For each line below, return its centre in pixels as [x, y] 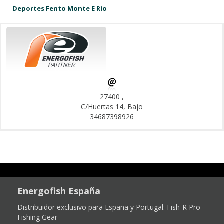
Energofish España [59, 191]
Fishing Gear [37, 217]
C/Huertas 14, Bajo [112, 107]
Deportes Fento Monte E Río [60, 8]
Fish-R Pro [184, 207]
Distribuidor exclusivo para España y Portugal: [92, 207]
